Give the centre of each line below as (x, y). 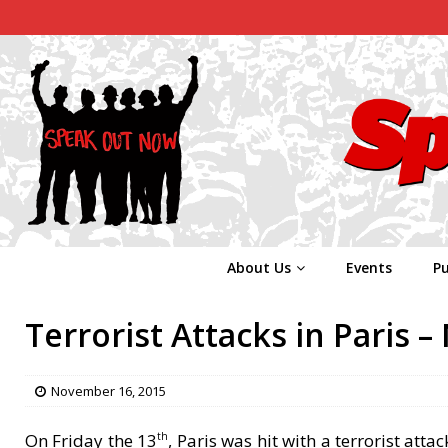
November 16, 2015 (108, 390)
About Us (258, 267)
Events (368, 267)
